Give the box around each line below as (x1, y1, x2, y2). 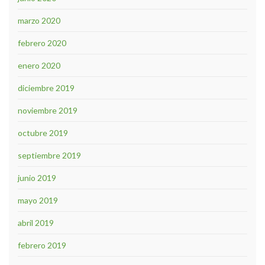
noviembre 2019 (18, 105, 77, 115)
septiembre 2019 (18, 150, 81, 160)
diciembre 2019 (18, 82, 75, 93)
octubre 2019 (18, 127, 68, 138)
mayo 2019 (18, 195, 58, 205)
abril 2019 (18, 217, 54, 228)
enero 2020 (18, 60, 60, 70)
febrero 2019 (18, 240, 66, 250)
